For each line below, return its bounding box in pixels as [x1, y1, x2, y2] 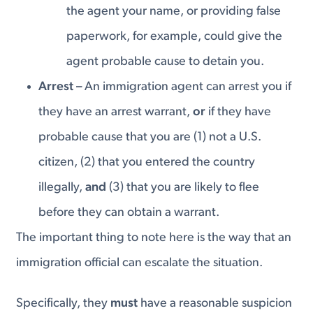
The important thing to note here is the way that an [16, 231, 292, 245]
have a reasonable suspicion [138, 296, 293, 310]
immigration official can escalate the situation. [16, 256, 263, 270]
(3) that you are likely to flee [106, 181, 260, 195]
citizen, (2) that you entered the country [38, 156, 256, 170]
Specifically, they [16, 296, 111, 310]
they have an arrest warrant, [38, 105, 194, 119]
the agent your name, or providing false [66, 5, 281, 19]
